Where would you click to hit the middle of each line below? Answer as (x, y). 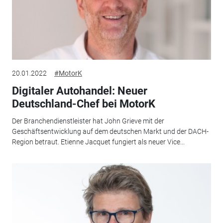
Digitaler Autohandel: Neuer (79, 91)
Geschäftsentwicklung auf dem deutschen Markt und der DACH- (110, 131)
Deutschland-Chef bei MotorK (83, 104)
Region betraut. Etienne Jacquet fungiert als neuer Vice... (98, 142)
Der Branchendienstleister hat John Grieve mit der (88, 121)
